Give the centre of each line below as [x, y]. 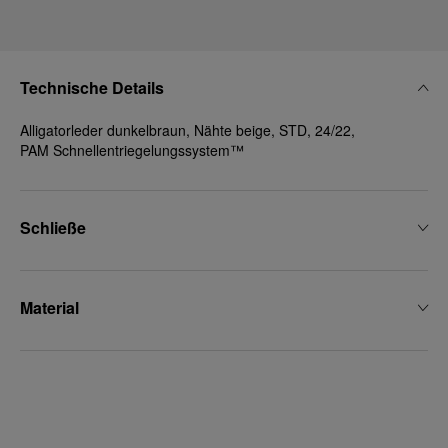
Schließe [53, 227]
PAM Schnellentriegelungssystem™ [132, 150]
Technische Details [92, 87]
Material [49, 307]
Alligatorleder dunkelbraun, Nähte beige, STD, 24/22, [187, 130]
